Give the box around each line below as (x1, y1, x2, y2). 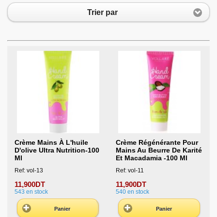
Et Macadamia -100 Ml (115, 154, 187, 162)
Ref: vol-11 (115, 167, 144, 174)
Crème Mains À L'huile (15, 139, 88, 147)
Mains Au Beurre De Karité (115, 146, 202, 155)
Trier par (87, 8, 118, 16)
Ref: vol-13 (15, 167, 43, 174)
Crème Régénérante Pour (115, 139, 198, 147)
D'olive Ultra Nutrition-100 (15, 146, 99, 155)
